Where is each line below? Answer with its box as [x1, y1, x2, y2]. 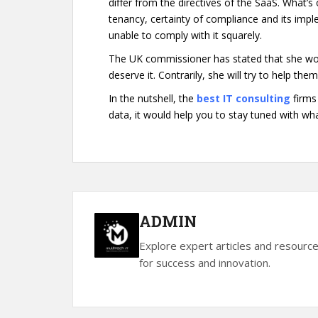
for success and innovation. [138, 256, 270, 270]
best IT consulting [197, 92, 290, 105]
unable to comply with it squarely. [109, 28, 262, 42]
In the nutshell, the [109, 92, 197, 105]
